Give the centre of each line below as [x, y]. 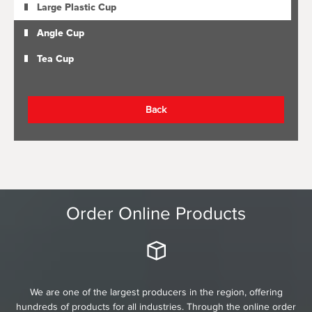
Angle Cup [61, 33]
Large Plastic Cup [77, 8]
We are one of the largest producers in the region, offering [156, 292]
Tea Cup [55, 59]
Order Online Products [156, 214]
